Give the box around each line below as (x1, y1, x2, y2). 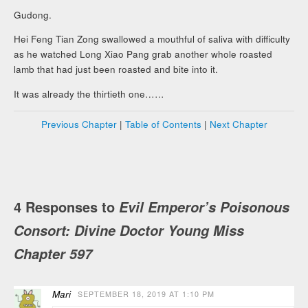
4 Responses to (14, 196, 120, 217)
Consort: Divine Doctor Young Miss (14, 220, 245, 240)
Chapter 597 (14, 243, 93, 263)
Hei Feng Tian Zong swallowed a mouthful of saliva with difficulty (14, 32, 291, 46)
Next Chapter (209, 118, 267, 131)
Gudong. (14, 8, 52, 21)
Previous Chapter (41, 118, 117, 131)
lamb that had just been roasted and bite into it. (14, 63, 219, 76)
